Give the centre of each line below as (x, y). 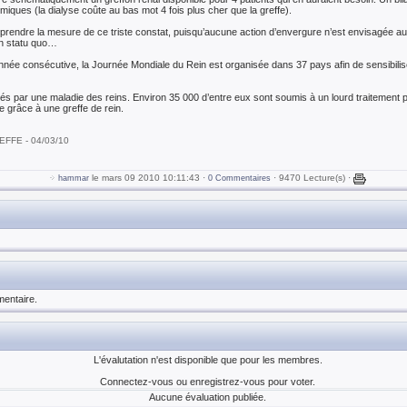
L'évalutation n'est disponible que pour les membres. (208, 360)
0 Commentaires (239, 178)
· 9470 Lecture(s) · (312, 178)
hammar (74, 178)
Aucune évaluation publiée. (208, 397)
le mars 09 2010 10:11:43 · (149, 178)
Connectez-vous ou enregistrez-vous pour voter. (208, 382)
